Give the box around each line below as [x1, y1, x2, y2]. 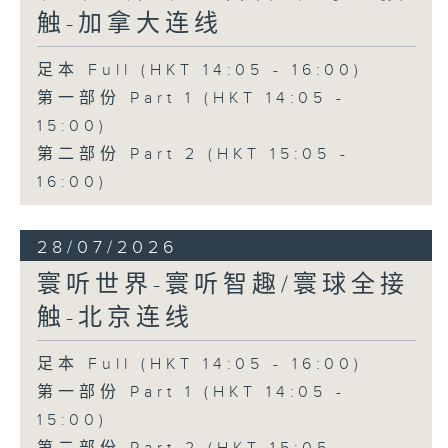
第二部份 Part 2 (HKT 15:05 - [36, 145, 350, 165]
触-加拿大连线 [36, 10, 223, 39]
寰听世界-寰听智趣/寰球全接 [36, 271, 409, 300]
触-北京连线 [36, 304, 194, 333]
